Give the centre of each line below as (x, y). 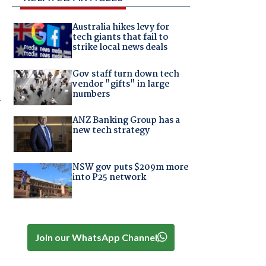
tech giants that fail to (120, 38)
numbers (91, 94)
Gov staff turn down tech (126, 74)
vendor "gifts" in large (121, 84)
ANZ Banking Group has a (126, 121)
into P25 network (109, 177)
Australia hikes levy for (121, 28)
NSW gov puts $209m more (130, 167)
